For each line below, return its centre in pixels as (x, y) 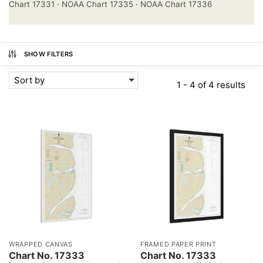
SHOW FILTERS (48, 54)
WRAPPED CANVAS (41, 244)
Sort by (29, 80)
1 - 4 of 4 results (211, 85)
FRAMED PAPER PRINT (178, 244)
